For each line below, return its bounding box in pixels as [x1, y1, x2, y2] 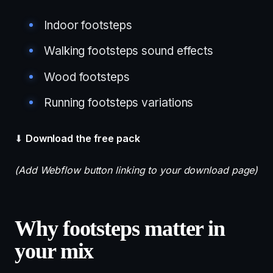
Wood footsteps [44, 69, 130, 84]
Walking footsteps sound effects [44, 44, 214, 58]
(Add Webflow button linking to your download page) [15, 164, 258, 176]
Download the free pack [25, 132, 140, 144]
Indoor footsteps [44, 18, 132, 32]
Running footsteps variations [44, 96, 194, 110]
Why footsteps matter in [15, 216, 225, 241]
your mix [15, 239, 94, 263]
